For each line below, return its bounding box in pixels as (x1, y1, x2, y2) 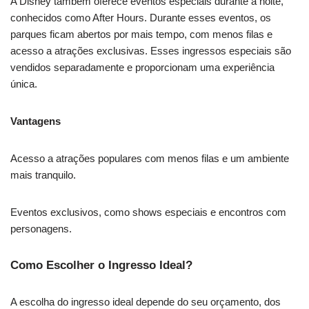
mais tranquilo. (10, 169, 76, 181)
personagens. (10, 223, 72, 235)
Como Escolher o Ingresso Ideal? (10, 259, 192, 272)
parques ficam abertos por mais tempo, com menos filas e (10, 28, 272, 41)
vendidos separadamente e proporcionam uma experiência (10, 61, 275, 74)
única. (10, 78, 37, 90)
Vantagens (10, 115, 61, 128)
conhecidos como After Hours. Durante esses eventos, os (10, 12, 271, 24)
